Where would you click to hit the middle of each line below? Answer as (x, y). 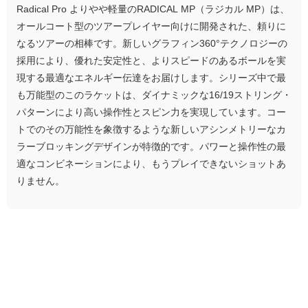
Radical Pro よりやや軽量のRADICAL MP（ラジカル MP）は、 (153, 9)
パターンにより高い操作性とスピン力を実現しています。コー (151, 112)
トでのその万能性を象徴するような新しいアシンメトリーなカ (151, 129)
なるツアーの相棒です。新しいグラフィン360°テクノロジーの (152, 43)
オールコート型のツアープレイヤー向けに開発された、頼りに (151, 26)
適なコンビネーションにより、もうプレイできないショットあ (151, 163)
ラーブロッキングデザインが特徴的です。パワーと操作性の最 (151, 146)
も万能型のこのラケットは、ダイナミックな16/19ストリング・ (154, 95)
